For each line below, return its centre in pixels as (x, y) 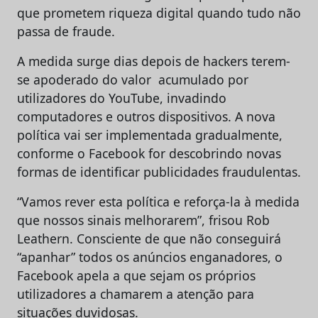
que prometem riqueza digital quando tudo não (159, 12)
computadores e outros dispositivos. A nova (146, 116)
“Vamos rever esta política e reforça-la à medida (158, 201)
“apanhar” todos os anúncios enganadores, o (150, 257)
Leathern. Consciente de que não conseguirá (149, 238)
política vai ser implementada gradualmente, (150, 135)
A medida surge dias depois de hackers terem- (154, 61)
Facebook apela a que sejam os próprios (136, 275)
